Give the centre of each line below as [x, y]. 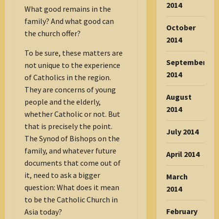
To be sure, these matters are [74, 53]
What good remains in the [68, 9]
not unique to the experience [72, 65]
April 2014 [183, 154]
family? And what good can [69, 21]
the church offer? [53, 33]
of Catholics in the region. [68, 77]
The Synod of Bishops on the [72, 139]
